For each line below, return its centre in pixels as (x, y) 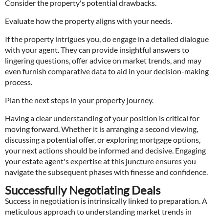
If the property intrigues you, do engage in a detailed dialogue (107, 39)
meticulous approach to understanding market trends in (98, 211)
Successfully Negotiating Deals (83, 190)
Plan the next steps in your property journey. (79, 100)
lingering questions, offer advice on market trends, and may (103, 60)
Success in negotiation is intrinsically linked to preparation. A (106, 201)
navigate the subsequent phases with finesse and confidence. (106, 172)
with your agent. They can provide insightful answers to (97, 50)
